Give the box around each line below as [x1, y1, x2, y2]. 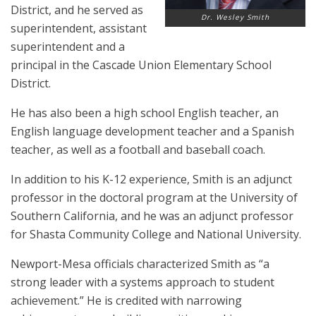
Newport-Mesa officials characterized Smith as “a [11, 256, 269, 272]
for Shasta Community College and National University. [11, 226, 301, 242]
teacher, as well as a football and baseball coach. [11, 142, 265, 157]
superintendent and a [11, 39, 125, 54]
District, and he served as [11, 2, 143, 18]
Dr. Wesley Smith [201, 11, 269, 22]
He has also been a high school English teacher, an [11, 105, 279, 121]
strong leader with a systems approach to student [11, 274, 274, 290]
